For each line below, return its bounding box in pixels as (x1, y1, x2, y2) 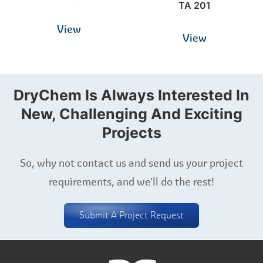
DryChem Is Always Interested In (14, 86, 249, 104)
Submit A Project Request (79, 210, 184, 221)
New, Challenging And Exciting (21, 105, 242, 123)
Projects (102, 124, 161, 141)
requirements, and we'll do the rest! (49, 176, 214, 188)
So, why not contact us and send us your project (20, 157, 243, 170)
